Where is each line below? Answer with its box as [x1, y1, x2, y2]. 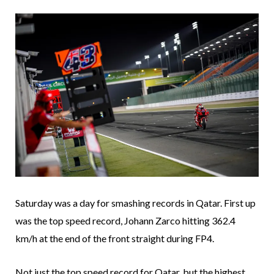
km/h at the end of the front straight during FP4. [15, 232, 214, 244]
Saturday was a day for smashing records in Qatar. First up [15, 196, 256, 209]
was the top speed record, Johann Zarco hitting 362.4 [15, 214, 235, 226]
